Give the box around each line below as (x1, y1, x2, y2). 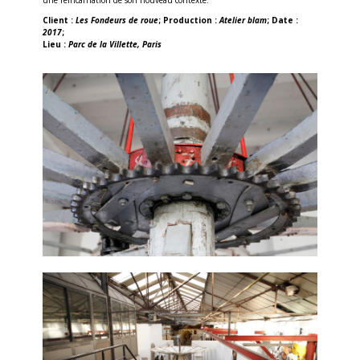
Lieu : (42, 38, 68, 50)
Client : (42, 14, 76, 26)
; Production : (157, 14, 219, 26)
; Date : (266, 14, 298, 26)
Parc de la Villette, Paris (67, 38, 162, 50)
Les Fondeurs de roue (75, 14, 158, 26)
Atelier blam (219, 14, 267, 26)
